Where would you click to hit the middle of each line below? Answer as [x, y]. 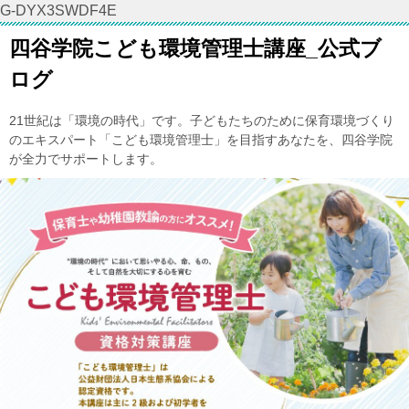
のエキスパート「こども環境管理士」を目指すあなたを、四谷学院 [201, 140]
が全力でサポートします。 [86, 159]
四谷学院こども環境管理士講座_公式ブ [195, 48]
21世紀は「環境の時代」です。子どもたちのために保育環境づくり [202, 121]
